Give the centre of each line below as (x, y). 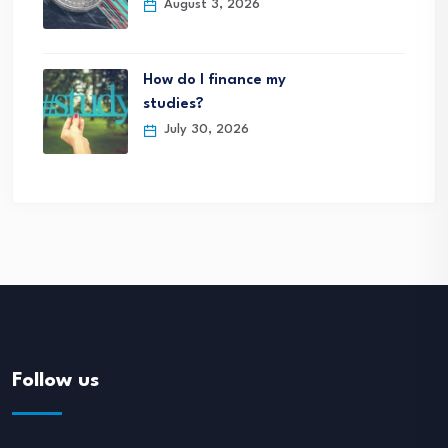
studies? (173, 105)
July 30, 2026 (204, 130)
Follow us (55, 381)
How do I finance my (214, 81)
